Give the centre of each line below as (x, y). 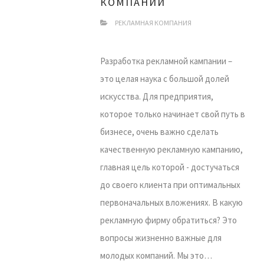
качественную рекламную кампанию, (171, 149)
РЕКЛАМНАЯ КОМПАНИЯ (153, 23)
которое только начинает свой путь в (173, 114)
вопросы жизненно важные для (161, 238)
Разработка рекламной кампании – (166, 61)
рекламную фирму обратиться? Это (169, 220)
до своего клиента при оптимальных (170, 185)
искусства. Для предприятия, (157, 96)
